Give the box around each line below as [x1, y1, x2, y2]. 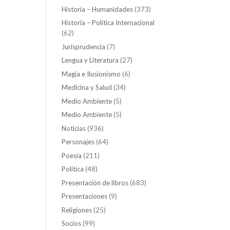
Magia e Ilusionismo [62, 69, 121, 78]
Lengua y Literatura [62, 56, 119, 65]
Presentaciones [62, 192, 108, 201]
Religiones [62, 205, 92, 214]
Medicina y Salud [62, 83, 112, 92]
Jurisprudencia [62, 42, 106, 51]
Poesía [62, 151, 82, 160]
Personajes [62, 138, 95, 146]
